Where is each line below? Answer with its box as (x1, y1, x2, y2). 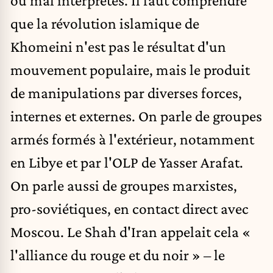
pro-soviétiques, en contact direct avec (10, 200, 249, 218)
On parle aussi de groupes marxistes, (10, 177, 237, 194)
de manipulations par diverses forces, (10, 84, 242, 102)
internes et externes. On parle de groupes (10, 107, 262, 125)
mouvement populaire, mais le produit (10, 61, 250, 79)
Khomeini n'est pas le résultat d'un (10, 38, 226, 55)
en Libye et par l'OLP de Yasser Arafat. (10, 154, 243, 171)
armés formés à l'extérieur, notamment (10, 130, 254, 148)
